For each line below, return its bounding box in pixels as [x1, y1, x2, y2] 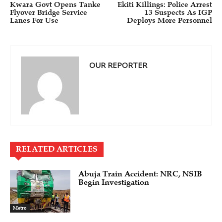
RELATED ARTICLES [16, 144, 98, 155]
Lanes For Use [10, 16, 58, 25]
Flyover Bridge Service [10, 8, 87, 17]
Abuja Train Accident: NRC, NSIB [78, 169, 203, 179]
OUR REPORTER [89, 60, 147, 70]
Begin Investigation [78, 177, 150, 188]
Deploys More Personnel [126, 16, 212, 25]
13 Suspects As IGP [144, 8, 212, 17]
